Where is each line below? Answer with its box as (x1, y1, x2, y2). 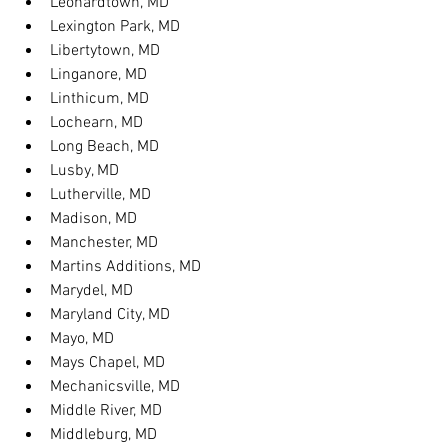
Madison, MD (50, 209, 137, 229)
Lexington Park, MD (50, 17, 180, 37)
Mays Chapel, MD (50, 353, 165, 373)
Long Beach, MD (50, 137, 159, 157)
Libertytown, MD (50, 41, 160, 61)
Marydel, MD (50, 281, 133, 301)
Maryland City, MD (50, 305, 170, 325)
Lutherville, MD (50, 185, 151, 205)
